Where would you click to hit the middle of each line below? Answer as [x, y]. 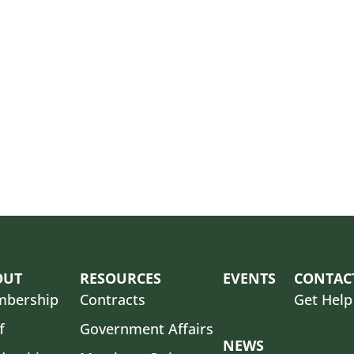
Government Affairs [147, 329]
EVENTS [250, 279]
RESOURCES [121, 279]
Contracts [113, 300]
